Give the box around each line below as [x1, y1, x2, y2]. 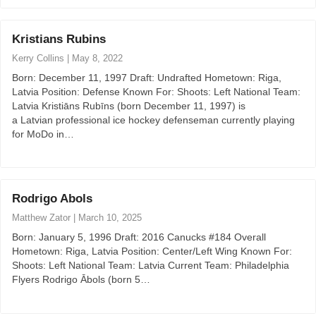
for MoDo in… [12, 128, 74, 140]
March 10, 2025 [78, 212, 142, 224]
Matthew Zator [12, 212, 71, 224]
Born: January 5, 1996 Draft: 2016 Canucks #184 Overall [12, 231, 266, 243]
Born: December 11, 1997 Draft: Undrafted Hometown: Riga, [12, 71, 281, 83]
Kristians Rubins [12, 32, 106, 46]
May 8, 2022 [72, 52, 123, 63]
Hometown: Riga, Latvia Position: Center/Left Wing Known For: [12, 245, 292, 257]
